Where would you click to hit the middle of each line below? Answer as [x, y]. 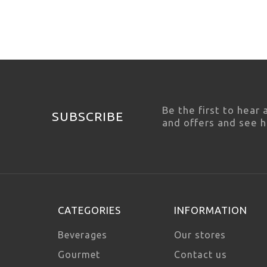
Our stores [200, 235]
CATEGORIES [89, 210]
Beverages [83, 235]
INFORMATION [211, 210]
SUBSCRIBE [88, 116]
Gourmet [79, 254]
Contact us [201, 254]
